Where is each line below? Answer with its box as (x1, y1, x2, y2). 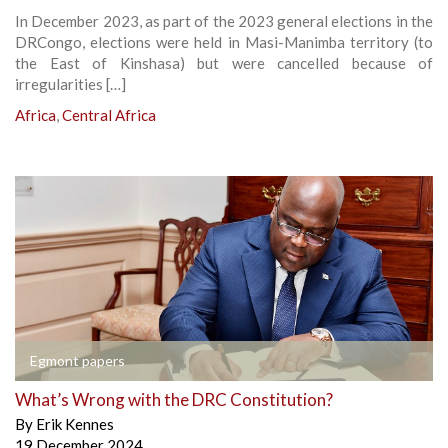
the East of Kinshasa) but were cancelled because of (15, 54, 433, 73)
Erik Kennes (36, 415, 114, 434)
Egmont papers (30, 352, 125, 370)
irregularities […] (15, 75, 126, 94)
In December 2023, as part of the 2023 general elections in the (15, 12, 433, 31)
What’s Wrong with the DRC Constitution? (15, 389, 333, 411)
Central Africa (62, 106, 156, 125)
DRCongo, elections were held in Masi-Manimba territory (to (15, 33, 433, 52)
